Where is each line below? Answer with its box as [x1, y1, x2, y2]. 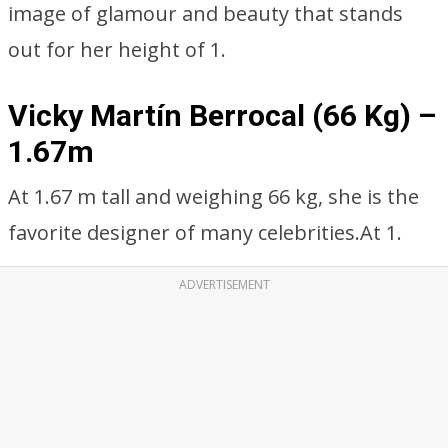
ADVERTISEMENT [178, 276, 270, 293]
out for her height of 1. [8, 36, 226, 63]
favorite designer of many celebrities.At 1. [8, 219, 402, 246]
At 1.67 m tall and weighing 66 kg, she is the [8, 183, 419, 210]
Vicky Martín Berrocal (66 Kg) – [8, 98, 436, 133]
